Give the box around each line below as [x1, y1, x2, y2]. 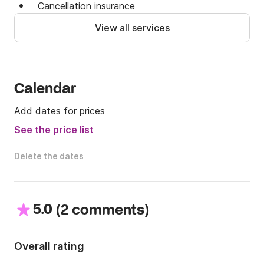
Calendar [14, 80, 76, 99]
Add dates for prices [14, 105, 105, 117]
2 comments [61, 202, 144, 220]
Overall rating [14, 240, 84, 253]
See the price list [14, 124, 94, 136]
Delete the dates [14, 151, 84, 161]
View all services [94, 22, 170, 34]
